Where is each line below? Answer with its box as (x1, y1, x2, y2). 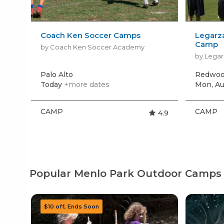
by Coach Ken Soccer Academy (40, 42, 144, 51)
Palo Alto (40, 69, 73, 79)
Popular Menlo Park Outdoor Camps (29, 167, 222, 179)
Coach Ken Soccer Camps (40, 30, 140, 40)
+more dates (63, 79, 109, 89)
